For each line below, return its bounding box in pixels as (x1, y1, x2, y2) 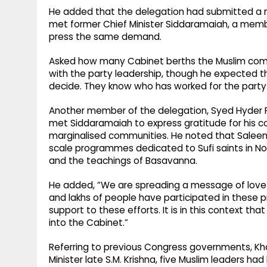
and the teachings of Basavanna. (49, 154, 197, 167)
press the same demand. (49, 30, 162, 44)
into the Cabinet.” (49, 216, 128, 229)
